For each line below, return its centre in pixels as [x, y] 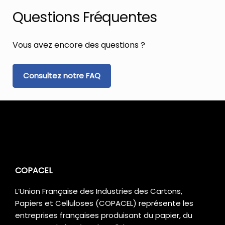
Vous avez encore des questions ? [79, 45]
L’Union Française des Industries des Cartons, [99, 191]
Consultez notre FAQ [62, 75]
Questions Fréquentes [85, 17]
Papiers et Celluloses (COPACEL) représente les [104, 203]
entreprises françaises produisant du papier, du [104, 215]
